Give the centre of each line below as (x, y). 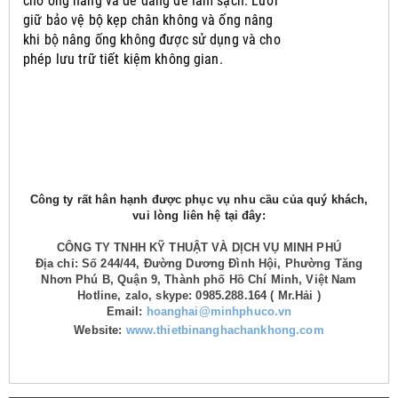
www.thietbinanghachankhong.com (225, 330)
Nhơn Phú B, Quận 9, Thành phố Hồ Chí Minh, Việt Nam (199, 279)
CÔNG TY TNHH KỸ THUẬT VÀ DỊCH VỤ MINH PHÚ (199, 247)
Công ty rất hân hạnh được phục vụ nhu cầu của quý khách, (199, 199)
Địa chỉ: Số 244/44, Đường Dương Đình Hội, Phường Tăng (199, 263)
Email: (124, 311)
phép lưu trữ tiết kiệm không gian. (123, 59)
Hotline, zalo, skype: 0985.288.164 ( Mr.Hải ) (199, 295)
